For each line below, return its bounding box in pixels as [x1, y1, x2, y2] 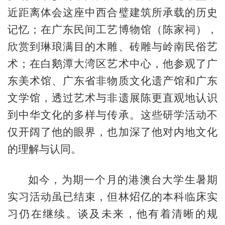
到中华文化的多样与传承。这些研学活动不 [7, 108, 218, 121]
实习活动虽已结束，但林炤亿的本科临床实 [7, 190, 218, 202]
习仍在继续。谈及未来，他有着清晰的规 [7, 207, 218, 219]
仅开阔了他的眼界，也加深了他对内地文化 [7, 126, 218, 138]
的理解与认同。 [7, 143, 81, 155]
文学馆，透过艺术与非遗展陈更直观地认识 [7, 91, 218, 103]
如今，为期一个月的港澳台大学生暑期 [28, 173, 218, 185]
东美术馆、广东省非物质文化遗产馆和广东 [7, 74, 218, 86]
